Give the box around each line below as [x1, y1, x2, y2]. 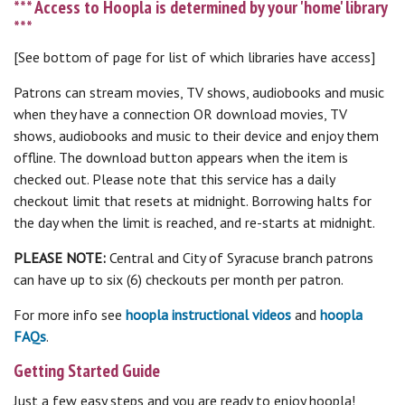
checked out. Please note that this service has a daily [14, 170, 334, 188]
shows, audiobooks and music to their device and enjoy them [14, 127, 379, 145]
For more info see [14, 306, 126, 324]
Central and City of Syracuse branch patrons [106, 249, 373, 267]
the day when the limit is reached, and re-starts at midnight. [14, 213, 375, 231]
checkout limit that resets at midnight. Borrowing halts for [14, 192, 372, 210]
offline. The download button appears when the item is [14, 148, 348, 166]
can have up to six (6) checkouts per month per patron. [14, 270, 344, 288]
